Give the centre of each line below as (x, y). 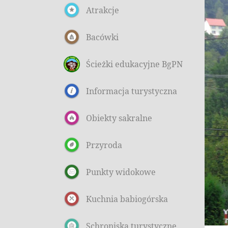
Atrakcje (103, 10)
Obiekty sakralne (119, 118)
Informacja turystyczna (132, 91)
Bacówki (102, 37)
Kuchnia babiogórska (127, 199)
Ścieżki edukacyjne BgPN (134, 64)
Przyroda (104, 145)
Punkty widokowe (121, 172)
